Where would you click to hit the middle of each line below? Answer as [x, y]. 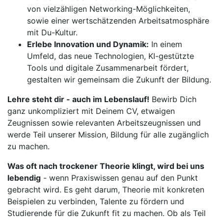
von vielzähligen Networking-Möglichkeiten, [109, 9]
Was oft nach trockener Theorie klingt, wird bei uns [106, 166]
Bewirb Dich [173, 99]
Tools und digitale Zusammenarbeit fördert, [108, 68]
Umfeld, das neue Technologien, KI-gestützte [110, 56]
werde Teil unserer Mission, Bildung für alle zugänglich [108, 135]
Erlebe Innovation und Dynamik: [88, 44]
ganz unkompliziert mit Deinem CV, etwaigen [91, 111]
